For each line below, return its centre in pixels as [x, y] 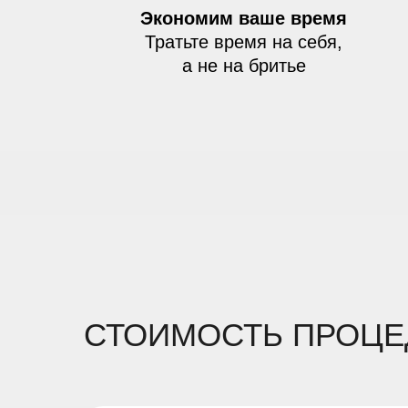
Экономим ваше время [244, 18]
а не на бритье [244, 66]
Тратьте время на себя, [244, 42]
